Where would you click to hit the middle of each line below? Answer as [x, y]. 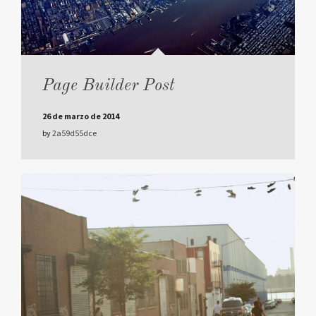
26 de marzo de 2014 [81, 116]
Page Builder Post [109, 86]
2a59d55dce [74, 133]
